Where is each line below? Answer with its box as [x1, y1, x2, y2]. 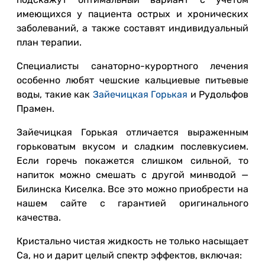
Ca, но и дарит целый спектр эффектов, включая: [17, 250, 242, 261]
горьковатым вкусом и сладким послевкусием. [17, 141, 248, 152]
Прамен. [17, 103, 54, 114]
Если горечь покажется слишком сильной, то [17, 155, 248, 166]
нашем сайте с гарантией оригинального [17, 198, 248, 209]
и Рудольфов [188, 89, 248, 100]
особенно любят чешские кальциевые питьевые [17, 75, 248, 86]
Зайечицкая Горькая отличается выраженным [17, 127, 248, 138]
